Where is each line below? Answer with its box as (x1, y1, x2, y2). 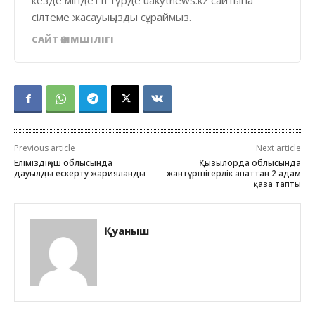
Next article (255, 141, 301, 154)
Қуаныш (104, 223, 149, 238)
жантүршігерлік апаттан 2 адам (166, 167, 301, 179)
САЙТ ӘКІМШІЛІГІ (32, 32, 114, 46)
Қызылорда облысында (198, 156, 301, 169)
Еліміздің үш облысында (14, 156, 112, 169)
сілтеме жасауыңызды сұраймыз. (32, 9, 191, 24)
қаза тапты (252, 177, 301, 190)
